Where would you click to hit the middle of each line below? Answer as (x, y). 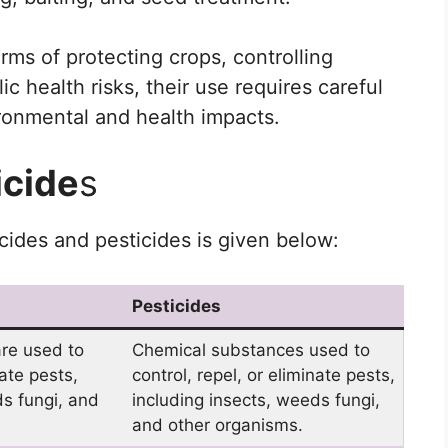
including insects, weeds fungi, (255, 400)
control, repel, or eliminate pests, (263, 375)
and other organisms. (217, 425)
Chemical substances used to (250, 350)
